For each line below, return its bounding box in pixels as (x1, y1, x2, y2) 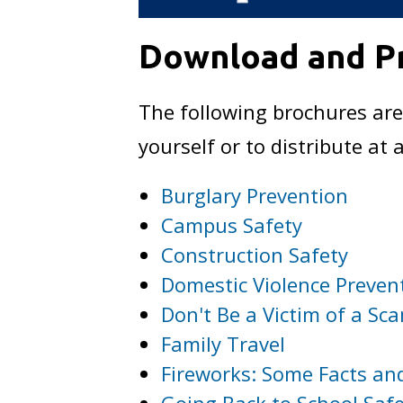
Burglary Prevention (161, 182, 349, 210)
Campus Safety (161, 211, 303, 239)
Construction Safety (161, 241, 349, 269)
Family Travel (161, 330, 286, 358)
